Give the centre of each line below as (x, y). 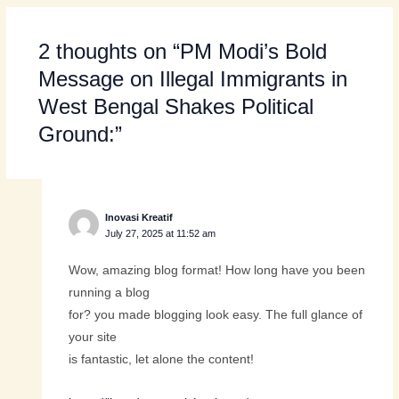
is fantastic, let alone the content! (161, 359)
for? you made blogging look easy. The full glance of (215, 314)
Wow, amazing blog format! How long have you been (216, 270)
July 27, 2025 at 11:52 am (161, 233)
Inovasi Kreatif (139, 217)
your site (92, 337)
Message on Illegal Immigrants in (192, 79)
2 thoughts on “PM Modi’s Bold (182, 52)
